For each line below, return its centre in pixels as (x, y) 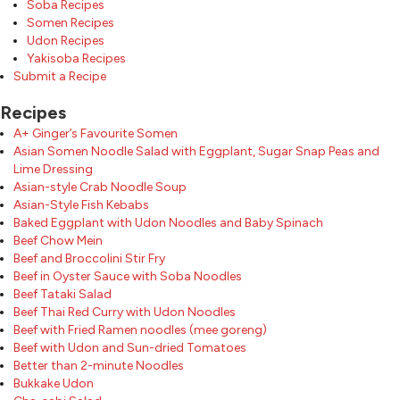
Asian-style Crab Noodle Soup (100, 187)
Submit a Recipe (60, 76)
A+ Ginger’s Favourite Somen (96, 133)
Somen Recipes (71, 22)
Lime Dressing (53, 169)
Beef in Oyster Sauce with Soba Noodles (128, 276)
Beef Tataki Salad (62, 294)
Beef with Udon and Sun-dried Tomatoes (130, 347)
